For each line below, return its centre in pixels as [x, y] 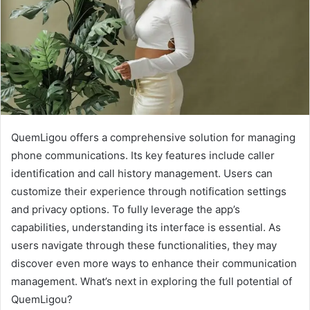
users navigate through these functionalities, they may [144, 246]
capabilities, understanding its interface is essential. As [146, 228]
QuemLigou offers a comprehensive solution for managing [153, 138]
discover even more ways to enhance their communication [154, 264]
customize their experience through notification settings [149, 192]
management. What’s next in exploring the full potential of [152, 282]
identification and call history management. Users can [142, 174]
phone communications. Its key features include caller [143, 156]
